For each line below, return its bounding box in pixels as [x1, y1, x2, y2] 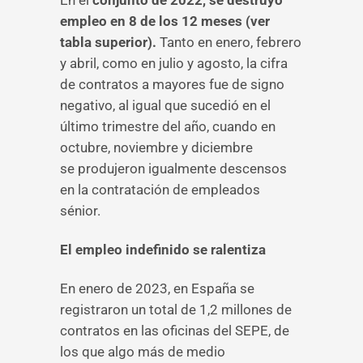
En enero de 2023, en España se [60, 280, 254, 297]
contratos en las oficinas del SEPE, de [60, 322, 289, 339]
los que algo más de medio [60, 344, 225, 360]
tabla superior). [60, 34, 156, 50]
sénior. [60, 203, 100, 219]
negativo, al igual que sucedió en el [60, 97, 271, 113]
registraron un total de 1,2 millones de [60, 301, 292, 318]
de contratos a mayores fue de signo [60, 76, 284, 92]
